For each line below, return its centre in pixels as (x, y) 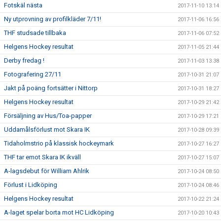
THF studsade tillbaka (35, 33)
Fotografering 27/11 (33, 74)
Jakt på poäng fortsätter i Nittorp (51, 88)
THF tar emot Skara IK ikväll (42, 157)
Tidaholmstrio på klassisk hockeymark (59, 143)
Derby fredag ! (24, 60)
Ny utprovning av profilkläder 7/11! (53, 19)
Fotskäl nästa (23, 5)
